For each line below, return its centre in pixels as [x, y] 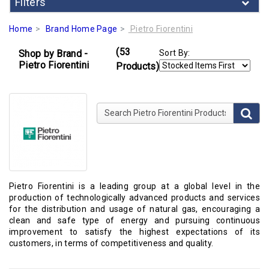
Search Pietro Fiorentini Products [169, 109]
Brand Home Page [81, 29]
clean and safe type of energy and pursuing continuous [134, 220]
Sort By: [175, 53]
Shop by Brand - [53, 54]
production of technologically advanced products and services [134, 198]
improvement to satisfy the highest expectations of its [134, 232]
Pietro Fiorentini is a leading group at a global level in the [134, 186]
